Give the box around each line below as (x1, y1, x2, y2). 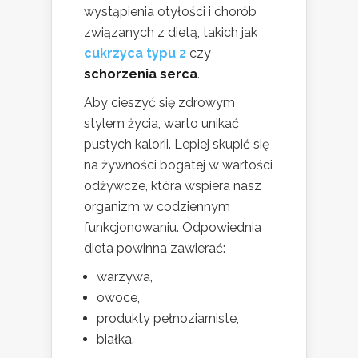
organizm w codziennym (84, 199, 230, 215)
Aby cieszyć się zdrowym (84, 95, 235, 111)
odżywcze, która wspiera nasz (84, 178, 261, 194)
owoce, (97, 290, 140, 306)
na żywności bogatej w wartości (84, 157, 272, 173)
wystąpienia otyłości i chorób (84, 4, 257, 20)
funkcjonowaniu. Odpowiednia (84, 220, 261, 236)
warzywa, (97, 269, 153, 285)
